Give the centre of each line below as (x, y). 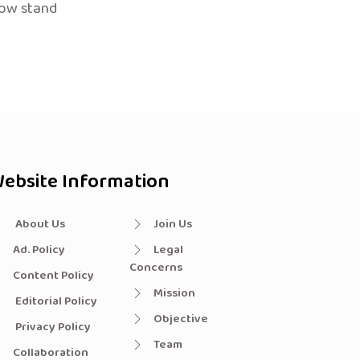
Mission (174, 293)
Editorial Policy (55, 301)
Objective (181, 319)
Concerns (156, 267)
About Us (39, 224)
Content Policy (53, 275)
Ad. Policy (39, 250)
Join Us (173, 224)
